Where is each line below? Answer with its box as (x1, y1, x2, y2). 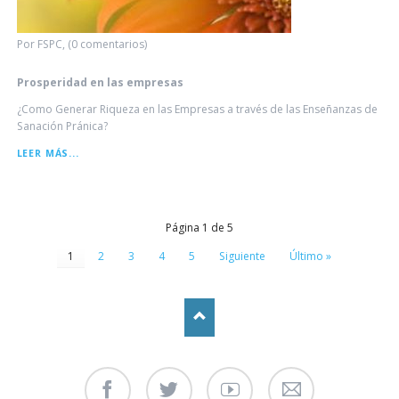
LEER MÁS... (16, 146, 79, 159)
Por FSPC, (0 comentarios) (16, 36, 147, 52)
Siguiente (219, 248, 265, 264)
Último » (289, 248, 331, 264)
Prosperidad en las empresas (16, 74, 183, 90)
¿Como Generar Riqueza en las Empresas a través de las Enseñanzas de (16, 101, 378, 117)
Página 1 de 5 (166, 219, 233, 235)
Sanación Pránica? (16, 118, 108, 134)
